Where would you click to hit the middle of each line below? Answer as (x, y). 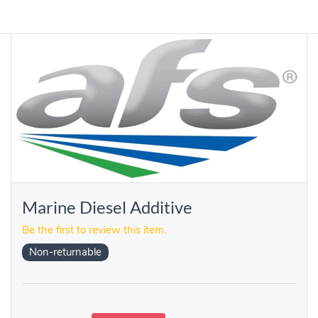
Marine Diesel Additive (107, 207)
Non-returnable (65, 252)
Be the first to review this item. (94, 230)
